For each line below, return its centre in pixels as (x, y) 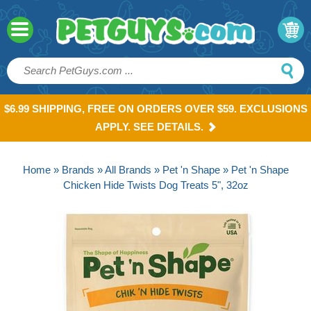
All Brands (128, 169)
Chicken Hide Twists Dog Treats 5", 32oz (155, 185)
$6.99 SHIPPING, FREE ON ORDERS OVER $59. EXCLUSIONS (155, 108)
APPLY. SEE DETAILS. (149, 126)
